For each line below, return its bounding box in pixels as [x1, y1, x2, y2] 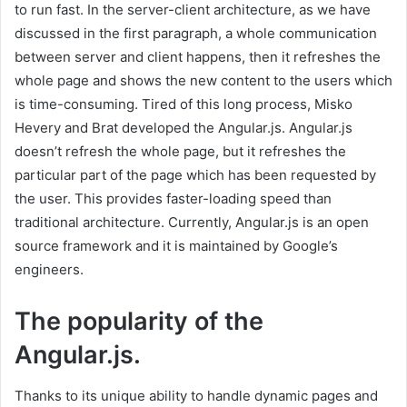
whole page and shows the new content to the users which [15, 72, 392, 90]
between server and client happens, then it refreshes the [15, 48, 381, 66]
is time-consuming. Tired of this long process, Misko [15, 95, 352, 114]
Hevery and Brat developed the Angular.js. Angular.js [15, 119, 352, 137]
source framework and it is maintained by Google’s [15, 237, 338, 255]
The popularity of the [15, 306, 263, 337]
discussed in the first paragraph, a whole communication [15, 25, 377, 43]
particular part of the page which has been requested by [15, 166, 376, 184]
